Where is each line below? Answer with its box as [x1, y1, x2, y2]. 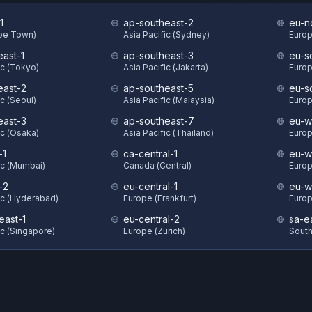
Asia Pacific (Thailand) [123, 127, 214, 138]
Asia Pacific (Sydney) [123, 29, 210, 40]
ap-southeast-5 [123, 82, 194, 94]
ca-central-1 [123, 148, 178, 159]
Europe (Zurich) [123, 226, 185, 236]
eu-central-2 [123, 213, 180, 225]
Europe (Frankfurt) [123, 193, 196, 203]
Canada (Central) [123, 160, 192, 171]
